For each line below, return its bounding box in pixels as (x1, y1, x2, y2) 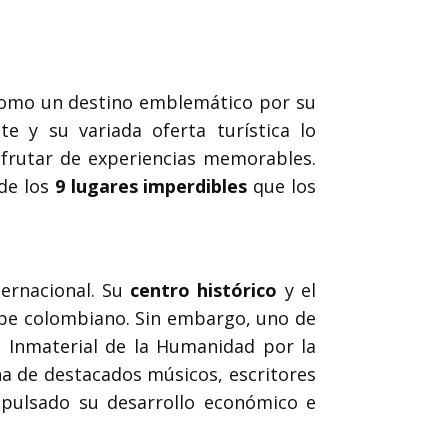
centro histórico (130, 278, 278, 302)
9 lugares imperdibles (54, 174, 248, 198)
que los (247, 174, 317, 198)
